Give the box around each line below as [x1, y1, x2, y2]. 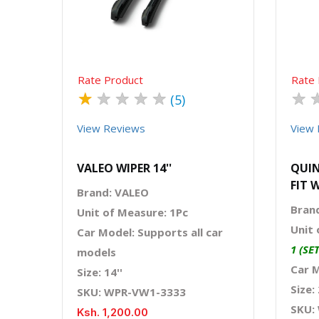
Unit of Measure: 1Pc [77, 204, 188, 219]
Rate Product [78, 72, 143, 87]
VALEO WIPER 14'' [77, 159, 172, 176]
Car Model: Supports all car [77, 224, 223, 239]
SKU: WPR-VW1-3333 [77, 284, 186, 299]
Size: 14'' [77, 264, 122, 279]
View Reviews [77, 120, 145, 135]
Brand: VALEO [77, 184, 149, 199]
